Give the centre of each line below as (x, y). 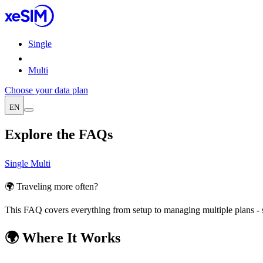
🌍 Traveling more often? (51, 186)
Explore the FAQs (59, 134)
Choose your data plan (46, 90)
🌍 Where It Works (63, 237)
